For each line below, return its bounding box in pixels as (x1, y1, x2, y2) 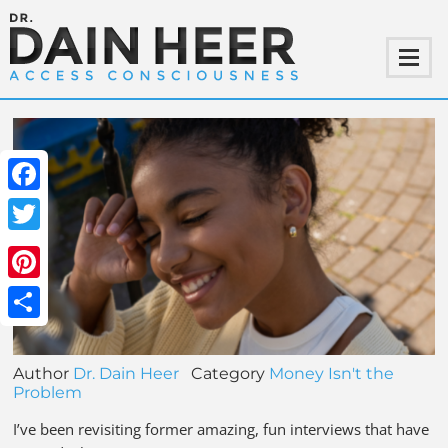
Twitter (8, 235, 61, 257)
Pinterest (8, 283, 77, 305)
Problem (13, 382, 83, 402)
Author (13, 363, 74, 383)
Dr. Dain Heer (73, 363, 180, 383)
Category (179, 363, 270, 383)
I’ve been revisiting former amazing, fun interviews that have (13, 418, 430, 439)
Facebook (8, 195, 80, 217)
